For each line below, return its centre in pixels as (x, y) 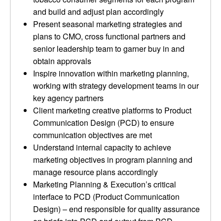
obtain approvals (62, 61)
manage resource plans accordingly (95, 172)
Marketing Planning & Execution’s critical (105, 184)
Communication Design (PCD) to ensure (104, 123)
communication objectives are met (92, 135)
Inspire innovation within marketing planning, (111, 73)
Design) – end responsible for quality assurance (116, 209)
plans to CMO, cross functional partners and (109, 36)
